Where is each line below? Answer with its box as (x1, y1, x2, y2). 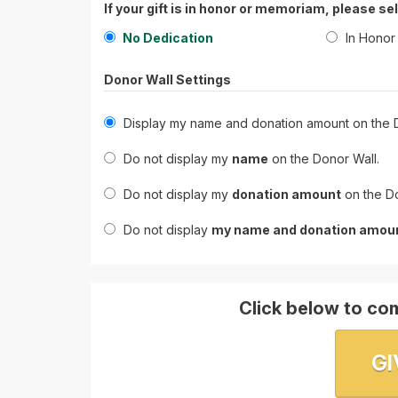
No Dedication (120, 29, 213, 45)
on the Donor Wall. (268, 150, 379, 166)
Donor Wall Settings (104, 71, 231, 87)
